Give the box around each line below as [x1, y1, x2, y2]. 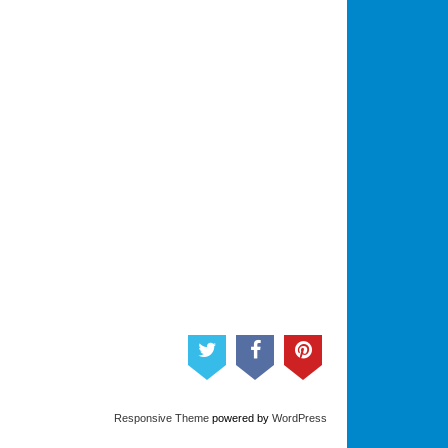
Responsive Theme [114, 412, 210, 425]
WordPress [272, 412, 328, 425]
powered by [209, 412, 273, 425]
